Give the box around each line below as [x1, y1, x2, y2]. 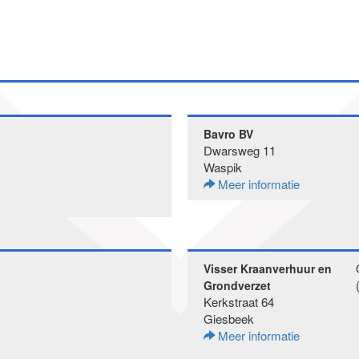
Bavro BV [204, 126, 253, 142]
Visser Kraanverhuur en [204, 260, 332, 276]
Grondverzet [204, 277, 271, 293]
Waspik [204, 159, 242, 175]
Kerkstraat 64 [204, 293, 274, 310]
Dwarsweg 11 [204, 142, 276, 159]
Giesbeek [204, 310, 254, 327]
